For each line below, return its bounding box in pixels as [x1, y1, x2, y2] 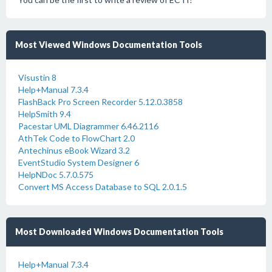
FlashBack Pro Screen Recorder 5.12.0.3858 [18, 97, 183, 107]
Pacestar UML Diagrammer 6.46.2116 [18, 121, 158, 131]
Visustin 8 [18, 72, 56, 83]
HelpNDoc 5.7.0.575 [18, 169, 93, 180]
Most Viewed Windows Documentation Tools [15, 39, 202, 50]
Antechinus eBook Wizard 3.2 [18, 145, 130, 155]
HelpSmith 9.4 [18, 109, 71, 119]
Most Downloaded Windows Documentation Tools [15, 226, 223, 237]
